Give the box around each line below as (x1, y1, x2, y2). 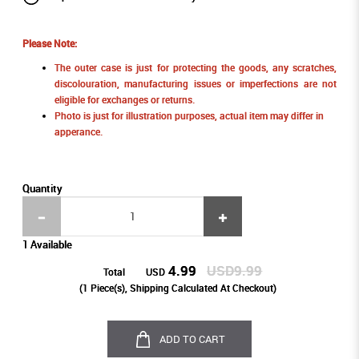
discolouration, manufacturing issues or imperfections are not (54, 77, 337, 91)
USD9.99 (207, 261, 263, 280)
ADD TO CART (159, 332, 225, 347)
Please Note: (22, 37, 77, 51)
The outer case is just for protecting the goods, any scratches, (54, 61, 337, 75)
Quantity (22, 181, 63, 196)
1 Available (22, 237, 72, 252)
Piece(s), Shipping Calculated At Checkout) (87, 281, 276, 296)
